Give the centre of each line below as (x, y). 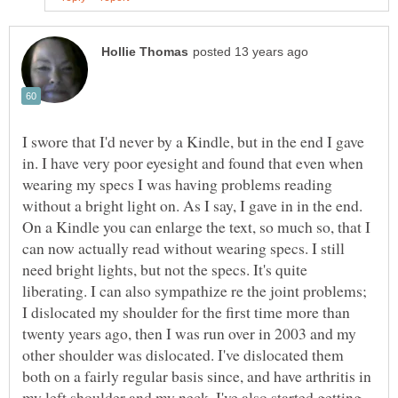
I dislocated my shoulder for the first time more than (186, 311)
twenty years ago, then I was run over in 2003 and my (189, 333)
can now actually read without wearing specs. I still (183, 247)
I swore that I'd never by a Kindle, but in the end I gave (193, 141)
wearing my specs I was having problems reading (177, 183)
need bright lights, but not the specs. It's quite (165, 269)
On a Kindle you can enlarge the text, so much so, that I (196, 226)
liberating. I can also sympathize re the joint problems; (195, 290)
